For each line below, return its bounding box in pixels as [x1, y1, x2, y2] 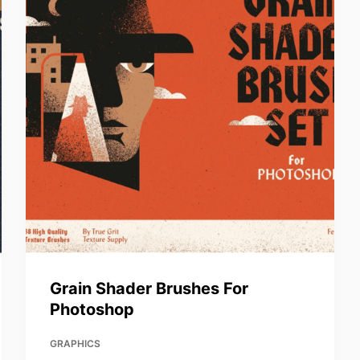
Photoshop [50, 300, 135, 320]
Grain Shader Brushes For [50, 279, 249, 299]
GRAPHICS [50, 337, 101, 350]
